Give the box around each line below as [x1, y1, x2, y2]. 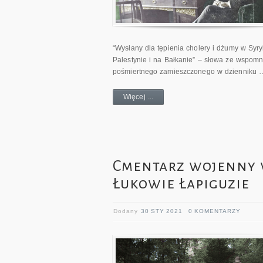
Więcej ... [123, 92, 153, 101]
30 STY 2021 [141, 207, 183, 214]
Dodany [113, 207, 141, 214]
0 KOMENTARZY [188, 207, 241, 214]
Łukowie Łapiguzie [113, 175, 249, 192]
